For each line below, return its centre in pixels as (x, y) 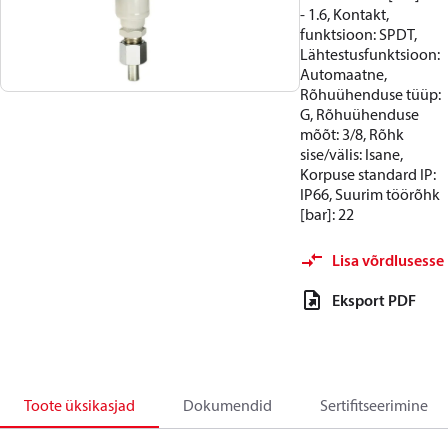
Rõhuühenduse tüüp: (370, 94)
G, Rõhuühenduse (359, 114)
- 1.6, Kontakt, (344, 14)
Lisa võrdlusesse (388, 260)
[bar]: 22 (327, 214)
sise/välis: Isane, (351, 154)
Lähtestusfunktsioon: (370, 54)
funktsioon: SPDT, (358, 34)
